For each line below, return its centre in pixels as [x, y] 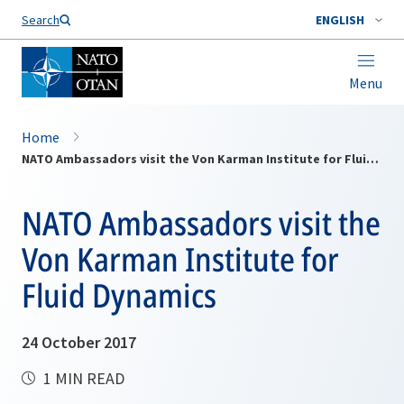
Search [41, 20]
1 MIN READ [82, 378]
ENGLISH [340, 20]
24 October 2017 [79, 342]
